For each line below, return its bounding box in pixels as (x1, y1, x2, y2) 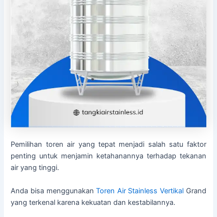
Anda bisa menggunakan (11, 186, 96, 195)
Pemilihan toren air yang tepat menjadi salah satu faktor (11, 140, 206, 149)
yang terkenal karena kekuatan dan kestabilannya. (11, 198, 176, 207)
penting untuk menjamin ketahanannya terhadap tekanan (11, 152, 206, 161)
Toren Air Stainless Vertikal (96, 186, 184, 195)
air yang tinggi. (11, 163, 60, 172)
